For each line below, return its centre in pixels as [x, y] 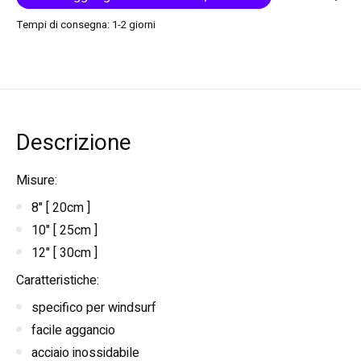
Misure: [37, 180]
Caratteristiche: [58, 280]
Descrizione [74, 143]
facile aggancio [73, 330]
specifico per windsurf [94, 307]
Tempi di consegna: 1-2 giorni [86, 25]
